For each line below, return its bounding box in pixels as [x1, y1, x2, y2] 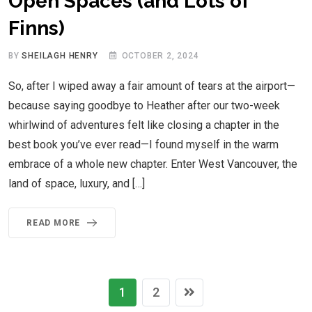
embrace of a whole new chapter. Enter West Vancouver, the [8, 157, 297, 171]
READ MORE [26, 217, 81, 228]
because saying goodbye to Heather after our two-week [8, 98, 280, 112]
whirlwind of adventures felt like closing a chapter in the [8, 118, 279, 132]
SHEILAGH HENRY [22, 50, 98, 61]
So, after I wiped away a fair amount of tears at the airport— [8, 79, 295, 93]
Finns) [8, 16, 65, 40]
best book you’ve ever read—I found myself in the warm [8, 137, 279, 151]
